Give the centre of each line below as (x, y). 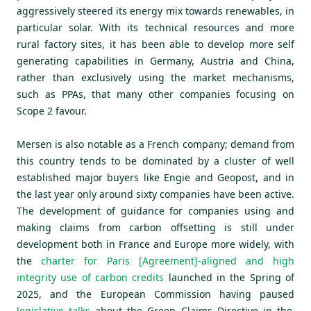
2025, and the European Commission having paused (155, 294)
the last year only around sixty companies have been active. (155, 194)
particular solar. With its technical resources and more (155, 28)
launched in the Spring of (232, 278)
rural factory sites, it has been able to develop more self (155, 44)
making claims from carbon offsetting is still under (155, 228)
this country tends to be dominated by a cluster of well (155, 161)
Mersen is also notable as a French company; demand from (155, 144)
